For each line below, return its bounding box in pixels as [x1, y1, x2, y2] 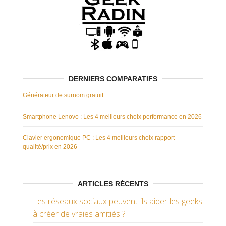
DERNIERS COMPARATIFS [69, 75, 157, 83]
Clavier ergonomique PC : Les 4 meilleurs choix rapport [23, 134, 175, 142]
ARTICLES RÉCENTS [78, 180, 148, 188]
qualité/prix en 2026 [23, 143, 77, 151]
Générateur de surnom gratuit [23, 92, 103, 99]
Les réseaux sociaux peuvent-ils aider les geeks [33, 196, 202, 207]
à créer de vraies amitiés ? [33, 208, 125, 220]
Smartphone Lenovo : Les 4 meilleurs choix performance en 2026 [23, 113, 202, 121]
